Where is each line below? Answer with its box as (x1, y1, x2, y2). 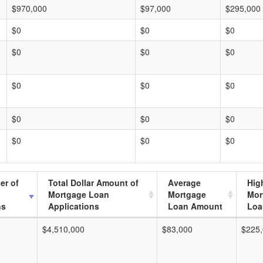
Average (168, 177, 201, 188)
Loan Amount (168, 200, 222, 212)
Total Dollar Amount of (48, 177, 139, 188)
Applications (48, 200, 99, 212)
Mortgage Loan (48, 188, 109, 200)
